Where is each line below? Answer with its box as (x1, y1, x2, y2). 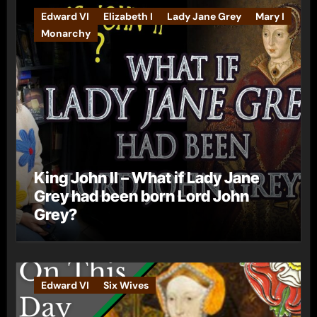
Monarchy (40, 26, 91, 40)
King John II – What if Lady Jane (33, 168, 260, 187)
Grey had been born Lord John (33, 186, 249, 205)
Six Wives (103, 278, 149, 292)
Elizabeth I (103, 9, 153, 23)
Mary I (255, 9, 284, 23)
